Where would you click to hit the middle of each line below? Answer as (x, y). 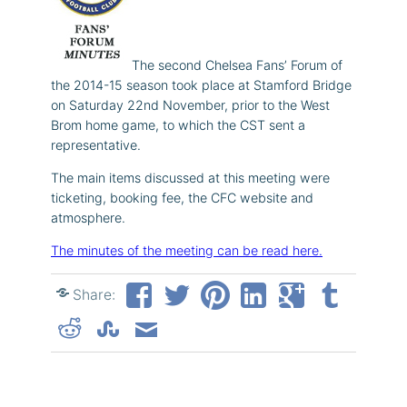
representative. (96, 144)
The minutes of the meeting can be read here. (187, 251)
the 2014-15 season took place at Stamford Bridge (201, 84)
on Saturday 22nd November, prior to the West (190, 104)
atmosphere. (88, 217)
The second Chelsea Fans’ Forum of (237, 65)
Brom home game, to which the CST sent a (178, 124)
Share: (94, 294)
